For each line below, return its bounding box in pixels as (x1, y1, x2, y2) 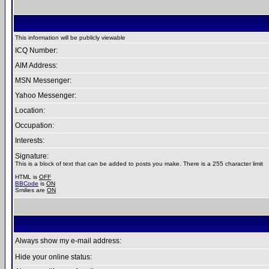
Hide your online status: (15, 253, 92, 261)
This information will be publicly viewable (15, 34, 125, 41)
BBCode (15, 180, 38, 187)
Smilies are (15, 187, 47, 193)
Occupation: (15, 121, 54, 130)
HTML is (15, 174, 39, 180)
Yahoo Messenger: (15, 91, 76, 100)
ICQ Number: (15, 46, 58, 55)
